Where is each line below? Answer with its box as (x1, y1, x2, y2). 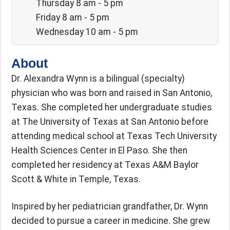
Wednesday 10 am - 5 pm (36, 26, 139, 37)
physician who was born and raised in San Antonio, (11, 87, 212, 98)
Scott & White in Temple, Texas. (11, 174, 141, 184)
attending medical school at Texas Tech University (11, 130, 217, 141)
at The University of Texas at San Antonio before (11, 116, 208, 127)
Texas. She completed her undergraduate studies (11, 102, 212, 112)
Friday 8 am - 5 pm (36, 12, 110, 23)
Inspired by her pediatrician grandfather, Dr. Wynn (11, 201, 208, 212)
